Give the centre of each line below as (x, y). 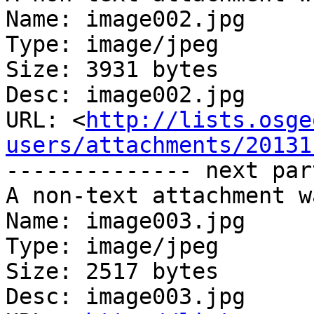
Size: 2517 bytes (112, 272)
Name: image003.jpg (125, 221)
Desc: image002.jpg (125, 95)
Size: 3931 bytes (112, 70)
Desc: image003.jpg (125, 297)
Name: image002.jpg (125, 19)
